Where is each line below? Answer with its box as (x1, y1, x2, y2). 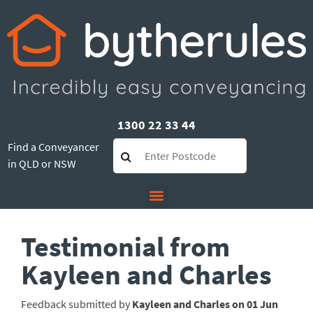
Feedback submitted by (21, 296, 132, 311)
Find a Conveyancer (8, 139, 99, 154)
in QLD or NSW (8, 156, 76, 170)
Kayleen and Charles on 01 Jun (132, 296, 278, 311)
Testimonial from (21, 228, 230, 264)
